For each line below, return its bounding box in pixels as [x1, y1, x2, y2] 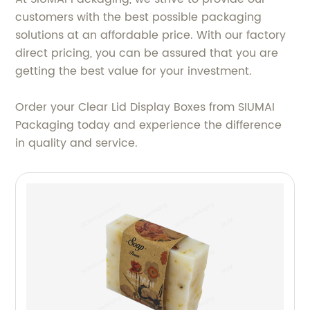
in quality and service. [15, 134, 138, 152]
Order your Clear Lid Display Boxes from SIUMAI [15, 98, 275, 116]
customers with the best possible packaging [15, 8, 262, 26]
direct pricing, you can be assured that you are [15, 44, 279, 62]
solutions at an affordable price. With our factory [15, 26, 286, 44]
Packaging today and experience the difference [15, 116, 282, 134]
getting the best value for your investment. [15, 62, 253, 80]
